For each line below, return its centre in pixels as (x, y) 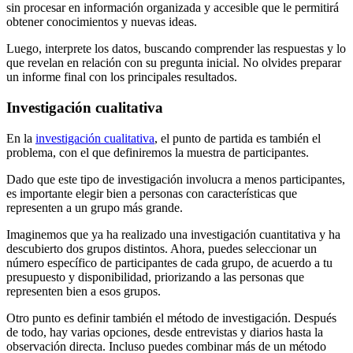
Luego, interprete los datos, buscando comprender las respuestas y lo (176, 49)
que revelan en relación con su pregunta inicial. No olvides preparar (174, 63)
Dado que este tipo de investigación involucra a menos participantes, (176, 179)
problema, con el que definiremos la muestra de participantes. (158, 152)
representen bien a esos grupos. (84, 291)
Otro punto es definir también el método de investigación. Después (171, 318)
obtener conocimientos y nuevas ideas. (102, 22)
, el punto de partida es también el (238, 138)
